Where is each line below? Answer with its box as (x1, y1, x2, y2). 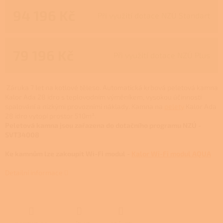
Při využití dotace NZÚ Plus (113, 50, 210, 60)
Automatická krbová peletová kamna (103, 83, 218, 92)
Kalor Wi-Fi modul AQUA (131, 149, 211, 158)
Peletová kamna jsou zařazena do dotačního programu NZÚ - (5, 120, 201, 129)
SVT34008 (5, 130, 39, 139)
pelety (164, 102, 184, 111)
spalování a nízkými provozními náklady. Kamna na (5, 102, 164, 111)
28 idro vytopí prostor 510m (5, 111, 92, 120)
